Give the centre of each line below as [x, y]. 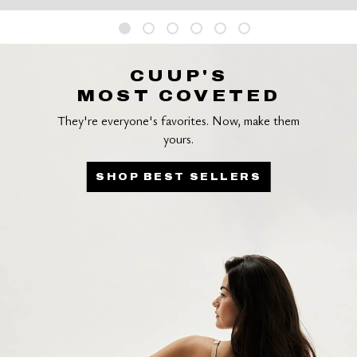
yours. [179, 138]
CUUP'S [178, 75]
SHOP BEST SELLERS [179, 177]
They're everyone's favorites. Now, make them [179, 120]
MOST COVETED [179, 95]
